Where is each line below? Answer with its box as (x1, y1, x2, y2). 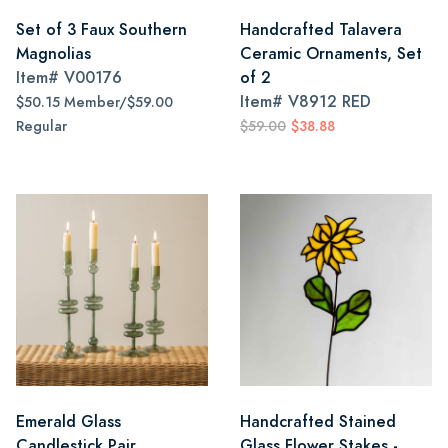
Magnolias (16, 42, 91, 65)
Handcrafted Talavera (240, 18, 402, 41)
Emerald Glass (16, 410, 121, 433)
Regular (16, 117, 67, 136)
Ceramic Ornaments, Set (240, 42, 422, 65)
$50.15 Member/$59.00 (16, 93, 173, 112)
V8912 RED (288, 90, 371, 113)
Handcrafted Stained (240, 410, 396, 433)
